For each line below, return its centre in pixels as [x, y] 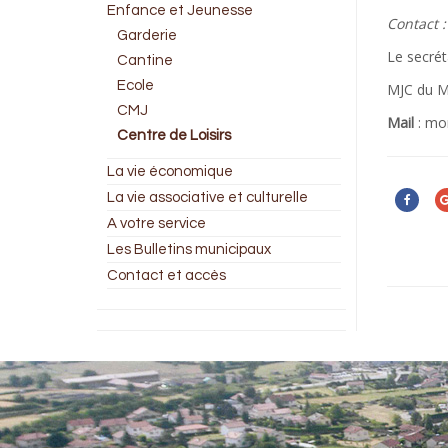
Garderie [147, 35]
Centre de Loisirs [174, 135]
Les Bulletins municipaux [189, 249]
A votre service [156, 223]
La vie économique [170, 171]
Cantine [145, 60]
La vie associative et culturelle [207, 197]
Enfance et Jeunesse [180, 10]
